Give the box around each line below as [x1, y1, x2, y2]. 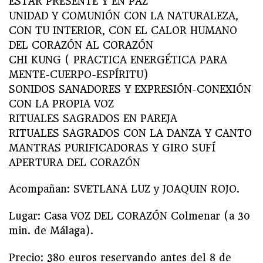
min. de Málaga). [9, 225, 93, 237]
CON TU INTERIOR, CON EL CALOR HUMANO [9, 24, 237, 36]
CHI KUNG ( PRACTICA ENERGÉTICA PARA [9, 53, 227, 66]
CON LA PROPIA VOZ [9, 97, 114, 110]
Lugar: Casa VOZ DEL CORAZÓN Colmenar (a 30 [9, 210, 250, 222]
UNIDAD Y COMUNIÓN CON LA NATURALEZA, [9, 9, 238, 22]
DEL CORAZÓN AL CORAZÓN [9, 39, 153, 51]
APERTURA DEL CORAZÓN [9, 156, 140, 168]
